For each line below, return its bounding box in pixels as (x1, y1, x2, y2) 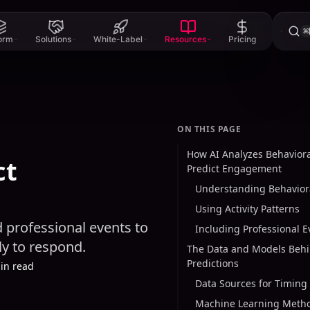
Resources (164, 34, 206, 44)
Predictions (187, 257, 239, 270)
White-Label (93, 34, 143, 44)
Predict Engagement (187, 162, 282, 175)
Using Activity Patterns (195, 202, 300, 215)
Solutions (35, 34, 71, 44)
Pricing (228, 34, 256, 44)
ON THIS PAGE (177, 123, 241, 135)
